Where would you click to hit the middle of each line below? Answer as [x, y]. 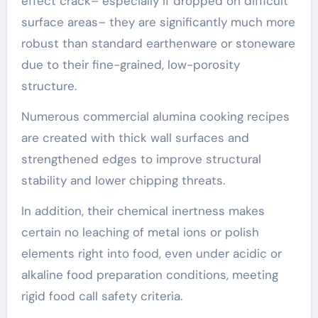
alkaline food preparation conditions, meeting [149, 274]
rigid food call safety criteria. [102, 296]
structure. [49, 86]
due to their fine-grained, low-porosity [130, 64]
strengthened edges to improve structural [141, 159]
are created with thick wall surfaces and [135, 137]
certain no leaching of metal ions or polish [140, 232]
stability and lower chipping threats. [123, 180]
